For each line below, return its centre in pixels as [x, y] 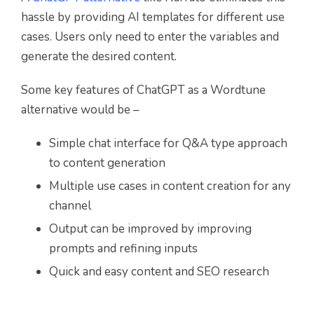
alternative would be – [80, 109]
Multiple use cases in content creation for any [170, 186]
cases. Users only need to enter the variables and [150, 36]
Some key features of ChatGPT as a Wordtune [143, 90]
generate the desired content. [99, 56]
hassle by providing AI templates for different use [153, 17]
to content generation [107, 163]
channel [70, 205]
